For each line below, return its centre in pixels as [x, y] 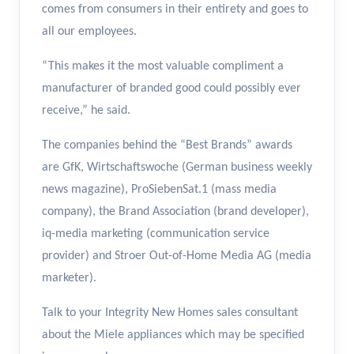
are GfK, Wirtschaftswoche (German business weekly [177, 168]
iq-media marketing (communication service [156, 234]
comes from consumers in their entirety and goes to [175, 10]
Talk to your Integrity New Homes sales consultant [170, 313]
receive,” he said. [86, 111]
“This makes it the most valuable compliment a [163, 67]
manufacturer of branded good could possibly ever [171, 89]
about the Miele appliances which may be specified [173, 335]
